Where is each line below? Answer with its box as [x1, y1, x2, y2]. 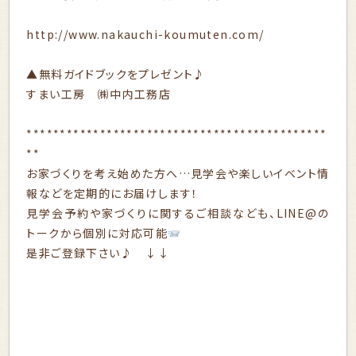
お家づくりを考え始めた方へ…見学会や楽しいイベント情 [26, 165, 330, 182]
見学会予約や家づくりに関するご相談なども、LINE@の [26, 205, 330, 222]
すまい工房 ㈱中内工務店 [26, 86, 172, 103]
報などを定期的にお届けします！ [26, 185, 199, 202]
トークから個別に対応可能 [26, 225, 168, 242]
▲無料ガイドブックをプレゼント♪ [26, 66, 206, 83]
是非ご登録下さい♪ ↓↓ [26, 245, 170, 261]
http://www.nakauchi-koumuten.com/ [26, 26, 265, 43]
